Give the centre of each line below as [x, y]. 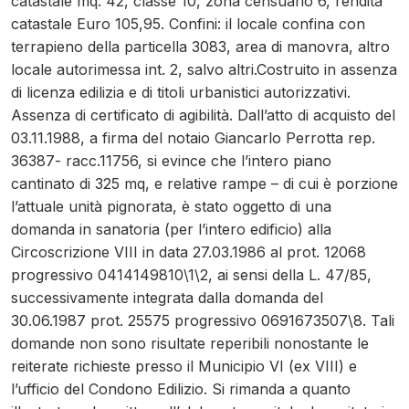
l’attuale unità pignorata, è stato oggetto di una [171, 206]
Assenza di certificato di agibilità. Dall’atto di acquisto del [203, 115]
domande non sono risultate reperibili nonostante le [190, 343]
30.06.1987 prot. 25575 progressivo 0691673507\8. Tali [203, 320]
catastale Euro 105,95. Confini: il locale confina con [188, 24]
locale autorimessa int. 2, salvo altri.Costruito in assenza [204, 69]
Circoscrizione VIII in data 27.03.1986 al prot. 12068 [189, 252]
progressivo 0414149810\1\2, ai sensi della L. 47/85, [191, 275]
